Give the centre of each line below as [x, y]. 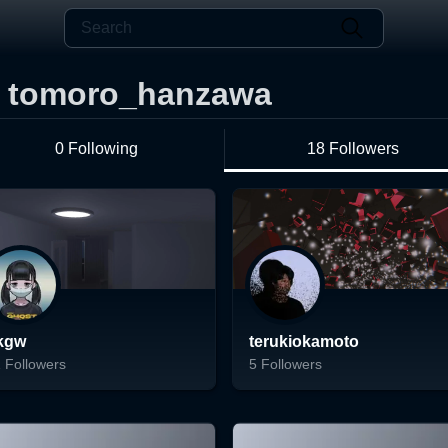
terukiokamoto [304, 341]
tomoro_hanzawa [140, 94]
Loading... [280, 401]
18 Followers [352, 148]
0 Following [96, 148]
